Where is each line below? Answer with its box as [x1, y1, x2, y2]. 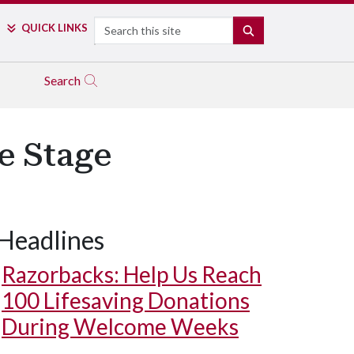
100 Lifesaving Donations [2, 287, 250, 314]
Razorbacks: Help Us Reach [2, 261, 262, 288]
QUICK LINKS [21, 21, 88, 34]
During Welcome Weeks [2, 313, 239, 340]
